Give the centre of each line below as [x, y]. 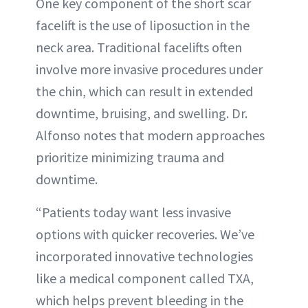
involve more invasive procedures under [149, 69]
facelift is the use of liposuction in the [143, 25]
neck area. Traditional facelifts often [139, 47]
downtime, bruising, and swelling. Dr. [142, 113]
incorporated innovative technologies [144, 256]
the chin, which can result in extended [144, 91]
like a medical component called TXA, [145, 278]
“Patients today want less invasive [133, 212]
